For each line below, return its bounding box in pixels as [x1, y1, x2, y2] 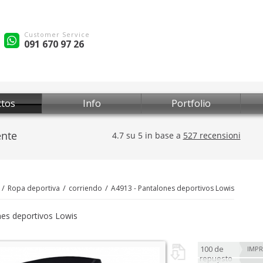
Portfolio [171, 97, 211, 110]
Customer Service [24, 29, 90, 39]
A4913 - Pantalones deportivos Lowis [111, 183, 234, 193]
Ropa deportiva [8, 183, 60, 193]
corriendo [69, 183, 102, 193]
